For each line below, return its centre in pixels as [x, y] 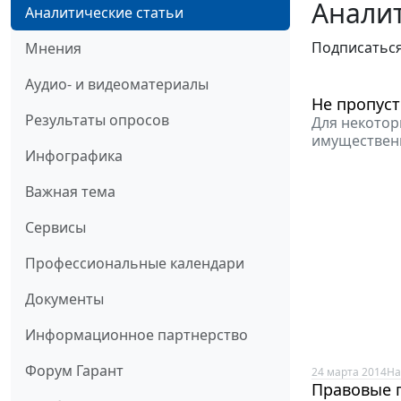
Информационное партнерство [137, 335]
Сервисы [55, 228]
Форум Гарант [74, 371]
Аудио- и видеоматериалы [117, 85]
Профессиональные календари [135, 264]
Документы [64, 299]
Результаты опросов [97, 120]
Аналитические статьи [104, 13]
